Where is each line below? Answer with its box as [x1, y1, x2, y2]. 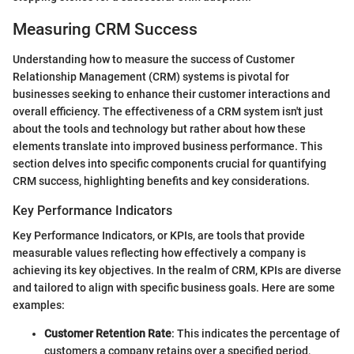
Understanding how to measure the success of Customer [13, 53, 295, 66]
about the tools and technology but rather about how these [13, 122, 306, 136]
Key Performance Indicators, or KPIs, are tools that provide [13, 229, 305, 243]
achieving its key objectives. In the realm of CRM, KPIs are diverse [13, 264, 341, 277]
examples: [13, 299, 65, 312]
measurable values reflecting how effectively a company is [13, 247, 306, 260]
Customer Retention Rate [44, 327, 171, 341]
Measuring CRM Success [13, 19, 198, 39]
